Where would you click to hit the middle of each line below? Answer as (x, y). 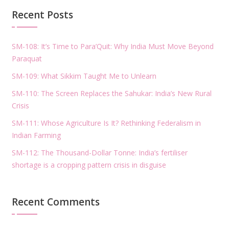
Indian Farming (36, 135)
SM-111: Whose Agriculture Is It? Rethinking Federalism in (106, 123)
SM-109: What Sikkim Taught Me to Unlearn (84, 76)
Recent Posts (42, 15)
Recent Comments (55, 202)
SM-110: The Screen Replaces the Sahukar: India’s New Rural (111, 93)
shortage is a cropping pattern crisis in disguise (89, 165)
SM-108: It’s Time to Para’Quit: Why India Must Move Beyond (112, 46)
